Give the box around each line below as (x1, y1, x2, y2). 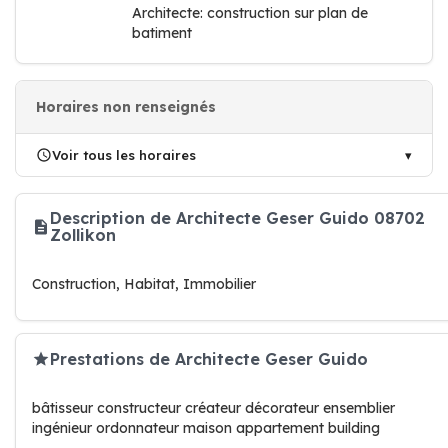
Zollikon (50, 225, 116, 245)
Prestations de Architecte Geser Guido (50, 348, 368, 369)
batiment (132, 24, 192, 42)
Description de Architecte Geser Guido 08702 (50, 208, 425, 228)
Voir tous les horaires (52, 147, 196, 163)
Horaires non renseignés (36, 98, 216, 116)
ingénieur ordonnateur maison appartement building (32, 419, 380, 437)
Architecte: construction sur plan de (132, 4, 368, 22)
